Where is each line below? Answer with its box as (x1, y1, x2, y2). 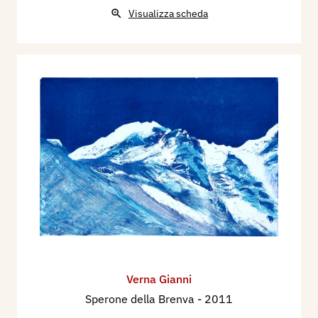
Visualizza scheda (128, 6, 208, 20)
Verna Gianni (126, 271, 192, 286)
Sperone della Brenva (85, 291, 197, 306)
